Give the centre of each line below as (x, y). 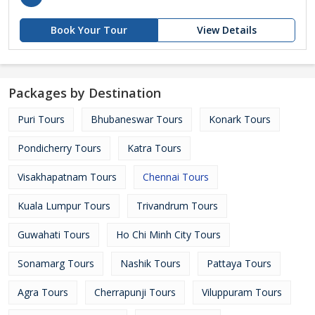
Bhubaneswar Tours (137, 119)
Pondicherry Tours (59, 148)
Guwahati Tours (54, 234)
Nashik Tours (150, 263)
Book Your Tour (89, 30)
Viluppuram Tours (242, 292)
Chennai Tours (176, 177)
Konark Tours (240, 119)
